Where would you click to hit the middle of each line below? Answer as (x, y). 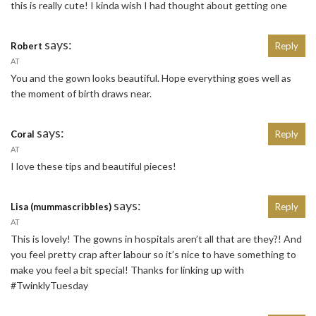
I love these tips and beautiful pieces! (93, 166)
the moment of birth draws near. (81, 94)
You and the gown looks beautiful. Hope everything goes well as (151, 78)
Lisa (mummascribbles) (61, 207)
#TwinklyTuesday (49, 286)
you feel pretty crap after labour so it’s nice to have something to (153, 255)
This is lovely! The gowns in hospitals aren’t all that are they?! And (156, 239)
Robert (26, 46)
